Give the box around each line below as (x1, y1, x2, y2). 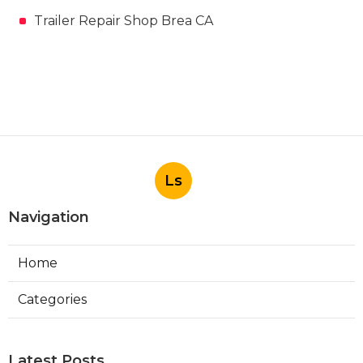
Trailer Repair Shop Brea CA (34, 12, 213, 28)
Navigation (8, 207, 89, 226)
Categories (18, 291, 87, 307)
